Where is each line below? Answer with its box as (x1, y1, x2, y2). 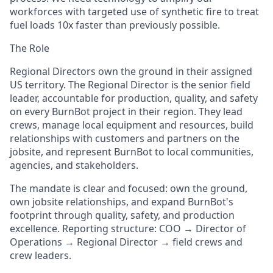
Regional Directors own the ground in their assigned (10, 65, 252, 78)
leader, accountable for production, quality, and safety (10, 91, 258, 105)
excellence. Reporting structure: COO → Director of (10, 222, 246, 235)
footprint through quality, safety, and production (10, 208, 235, 222)
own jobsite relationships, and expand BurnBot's (10, 195, 233, 208)
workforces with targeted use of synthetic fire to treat (10, 5, 259, 18)
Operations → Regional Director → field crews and (10, 235, 243, 249)
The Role (10, 41, 49, 55)
